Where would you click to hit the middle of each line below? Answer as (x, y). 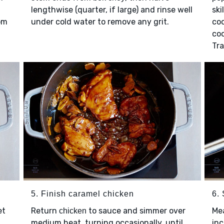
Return (45, 210)
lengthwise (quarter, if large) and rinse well (111, 10)
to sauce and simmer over (136, 210)
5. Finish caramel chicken (82, 193)
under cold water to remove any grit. (100, 22)
